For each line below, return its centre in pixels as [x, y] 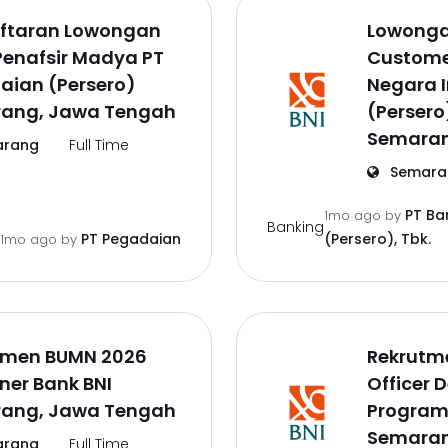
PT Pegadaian [131, 239]
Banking [295, 226]
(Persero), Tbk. [377, 239]
